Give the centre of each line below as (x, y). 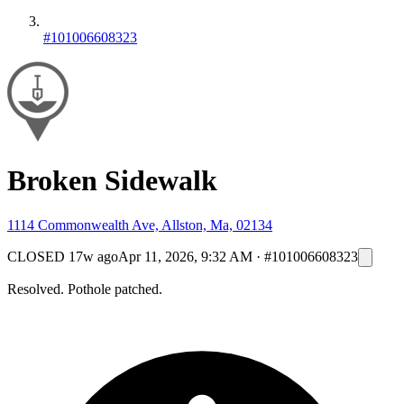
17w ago (93, 256)
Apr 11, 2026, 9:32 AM (185, 256)
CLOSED (36, 256)
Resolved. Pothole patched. (85, 289)
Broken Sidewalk (112, 181)
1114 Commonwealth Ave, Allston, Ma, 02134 (140, 225)
